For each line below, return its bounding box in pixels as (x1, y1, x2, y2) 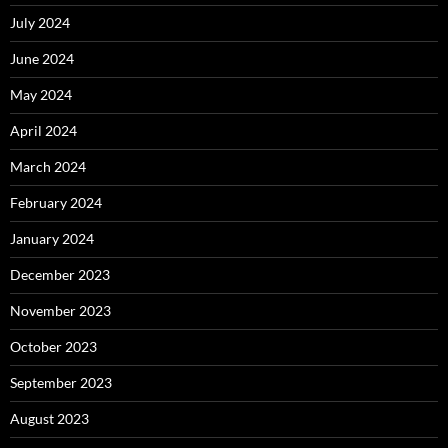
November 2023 (10, 301, 111, 319)
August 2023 (10, 409, 89, 427)
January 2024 (10, 229, 94, 247)
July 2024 (10, 13, 70, 31)
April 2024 (10, 121, 77, 139)
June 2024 (10, 49, 74, 67)
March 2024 (10, 157, 86, 175)
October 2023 (10, 337, 97, 355)
